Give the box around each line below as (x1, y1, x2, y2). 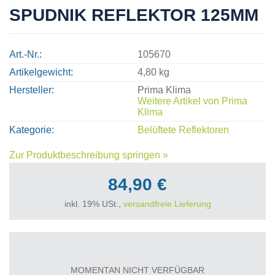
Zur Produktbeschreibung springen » (9, 149, 168, 160)
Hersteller (9, 84, 52, 95)
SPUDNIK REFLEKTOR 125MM (9, 5, 258, 25)
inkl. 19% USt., (64, 198, 123, 209)
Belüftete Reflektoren (137, 124, 229, 135)
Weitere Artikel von (137, 95, 222, 106)
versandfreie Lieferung (123, 198, 211, 209)
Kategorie (9, 124, 52, 135)
